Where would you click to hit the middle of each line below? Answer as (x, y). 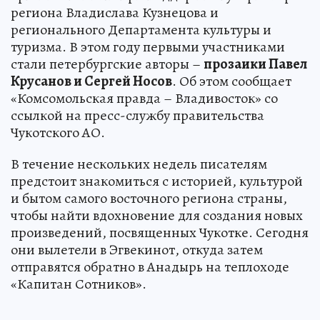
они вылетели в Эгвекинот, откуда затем (137, 250)
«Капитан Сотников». (79, 284)
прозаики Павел (255, 64)
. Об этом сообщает (232, 81)
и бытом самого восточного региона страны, (149, 199)
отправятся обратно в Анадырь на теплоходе (150, 267)
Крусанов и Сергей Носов (91, 81)
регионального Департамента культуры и (141, 30)
